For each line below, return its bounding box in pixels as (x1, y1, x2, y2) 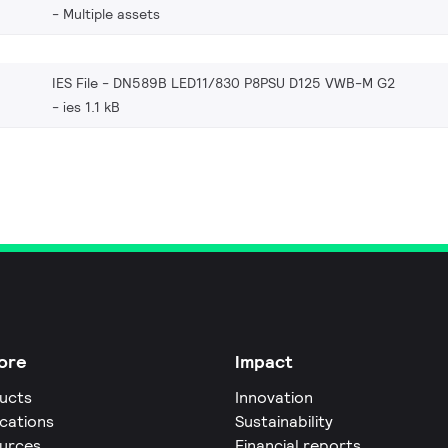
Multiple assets (63, 4, 160, 23)
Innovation (234, 386, 313, 408)
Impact (234, 349, 293, 373)
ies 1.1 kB (63, 97, 120, 116)
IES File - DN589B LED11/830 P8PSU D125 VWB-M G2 (52, 73, 396, 92)
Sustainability (234, 410, 333, 432)
